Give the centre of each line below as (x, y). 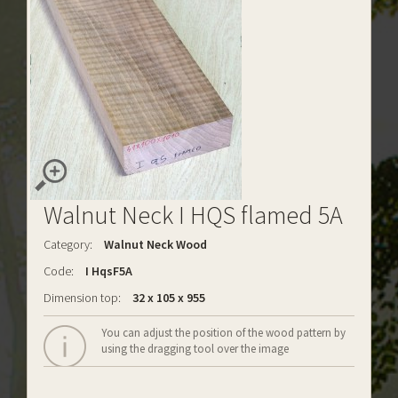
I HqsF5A (107, 271)
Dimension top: (82, 298)
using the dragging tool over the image (195, 349)
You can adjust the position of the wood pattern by (223, 333)
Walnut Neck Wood (155, 244)
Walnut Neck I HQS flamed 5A (193, 215)
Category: (68, 244)
